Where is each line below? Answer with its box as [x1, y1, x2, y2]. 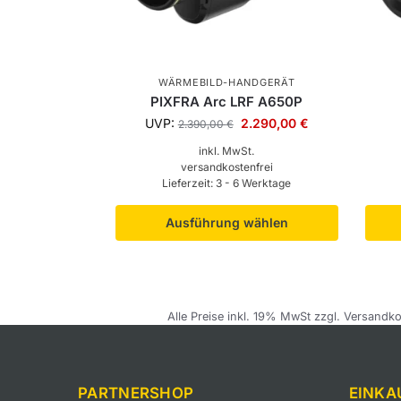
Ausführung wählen [165, 215, 288, 231]
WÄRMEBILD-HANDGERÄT [158, 76, 295, 90]
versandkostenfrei [180, 160, 273, 175]
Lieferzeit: [162, 176, 217, 191]
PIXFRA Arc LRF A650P [150, 93, 303, 111]
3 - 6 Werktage [216, 176, 292, 191]
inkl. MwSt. [199, 144, 255, 158]
